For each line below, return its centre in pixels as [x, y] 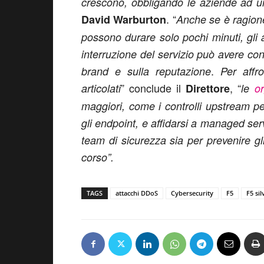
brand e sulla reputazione [146, 71]
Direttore [208, 88]
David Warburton [124, 19]
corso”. [98, 157]
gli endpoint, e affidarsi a [141, 123]
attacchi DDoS [137, 193]
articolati [101, 88]
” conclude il [154, 88]
